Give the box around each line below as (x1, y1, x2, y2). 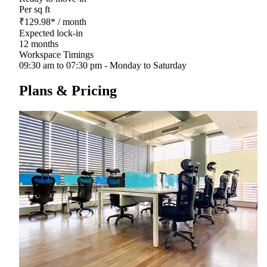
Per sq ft (19, 4, 50, 14)
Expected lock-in (19, 27, 83, 38)
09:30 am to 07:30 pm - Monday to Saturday (19, 60, 187, 70)
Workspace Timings (19, 49, 94, 60)
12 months (19, 38, 58, 49)
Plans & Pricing (19, 82, 117, 98)
